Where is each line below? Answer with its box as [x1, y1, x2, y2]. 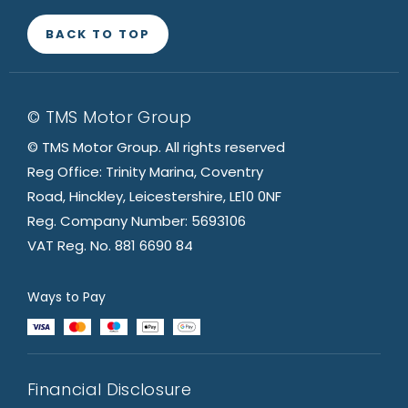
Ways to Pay [27, 287, 106, 306]
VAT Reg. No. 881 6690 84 [27, 235, 193, 255]
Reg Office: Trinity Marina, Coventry [27, 161, 263, 181]
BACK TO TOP [46, 25, 150, 44]
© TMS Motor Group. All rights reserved [27, 137, 285, 157]
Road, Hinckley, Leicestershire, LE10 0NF [27, 186, 281, 206]
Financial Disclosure [27, 377, 192, 401]
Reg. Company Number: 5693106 [27, 210, 246, 230]
